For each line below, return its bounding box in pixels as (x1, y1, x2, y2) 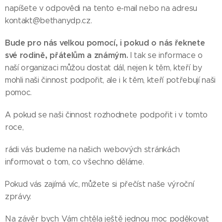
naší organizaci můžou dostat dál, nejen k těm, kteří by (5, 63, 202, 72)
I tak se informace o (128, 51, 203, 60)
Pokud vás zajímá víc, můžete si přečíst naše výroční (5, 179, 194, 189)
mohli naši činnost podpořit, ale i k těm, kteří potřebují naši (5, 75, 216, 85)
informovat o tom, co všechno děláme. (5, 157, 144, 166)
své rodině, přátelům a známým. (5, 50, 128, 60)
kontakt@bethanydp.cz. (5, 16, 92, 25)
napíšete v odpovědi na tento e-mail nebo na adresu (5, 3, 197, 13)
